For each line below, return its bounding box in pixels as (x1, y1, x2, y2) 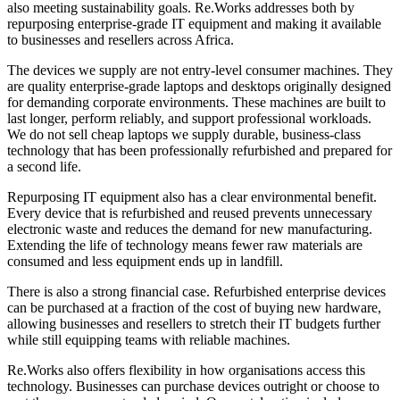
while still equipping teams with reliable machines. (7, 331, 290, 347)
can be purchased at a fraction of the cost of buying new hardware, (7, 299, 381, 315)
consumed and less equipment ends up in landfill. (7, 253, 283, 269)
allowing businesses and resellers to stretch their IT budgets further (7, 315, 380, 331)
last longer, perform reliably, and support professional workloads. (7, 110, 371, 126)
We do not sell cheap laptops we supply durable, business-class (7, 126, 361, 142)
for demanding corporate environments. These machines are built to (7, 94, 386, 110)
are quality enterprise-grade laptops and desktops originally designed (7, 78, 391, 94)
